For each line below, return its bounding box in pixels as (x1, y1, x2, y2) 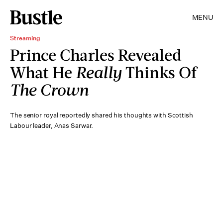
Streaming (10, 34, 40, 42)
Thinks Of (122, 62, 197, 82)
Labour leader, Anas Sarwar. (10, 121, 94, 130)
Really (76, 62, 122, 82)
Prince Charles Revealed (10, 45, 182, 64)
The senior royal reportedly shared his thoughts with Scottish (10, 111, 193, 119)
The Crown (10, 80, 89, 99)
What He (10, 62, 76, 82)
